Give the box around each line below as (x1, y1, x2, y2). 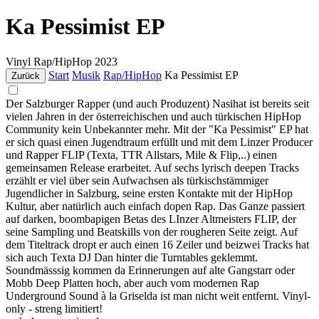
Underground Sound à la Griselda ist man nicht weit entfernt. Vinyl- (6, 289, 310, 302)
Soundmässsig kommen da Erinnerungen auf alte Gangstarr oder (6, 263, 295, 276)
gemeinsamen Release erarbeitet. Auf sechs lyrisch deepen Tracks (6, 161, 299, 174)
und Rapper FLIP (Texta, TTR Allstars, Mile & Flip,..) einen (6, 148, 277, 161)
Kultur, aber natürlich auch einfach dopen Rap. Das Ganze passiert (6, 199, 305, 212)
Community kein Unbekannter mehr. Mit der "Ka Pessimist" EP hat (6, 122, 308, 135)
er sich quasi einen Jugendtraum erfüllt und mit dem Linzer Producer (6, 135, 313, 148)
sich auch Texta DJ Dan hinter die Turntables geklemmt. (6, 251, 258, 263)
